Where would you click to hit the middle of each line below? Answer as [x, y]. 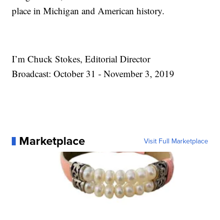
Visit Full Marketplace [176, 141]
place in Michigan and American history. [88, 11]
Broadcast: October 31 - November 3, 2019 [93, 74]
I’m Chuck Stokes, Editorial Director [81, 59]
